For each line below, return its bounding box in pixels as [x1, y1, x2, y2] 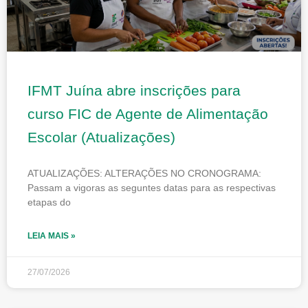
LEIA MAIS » [27, 230, 76, 241]
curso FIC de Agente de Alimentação [27, 105, 268, 122]
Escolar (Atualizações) [27, 129, 175, 145]
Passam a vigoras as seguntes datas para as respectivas [27, 181, 276, 193]
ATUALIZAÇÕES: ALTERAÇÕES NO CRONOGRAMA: [27, 167, 261, 179]
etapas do [27, 196, 71, 208]
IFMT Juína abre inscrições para [27, 82, 241, 98]
